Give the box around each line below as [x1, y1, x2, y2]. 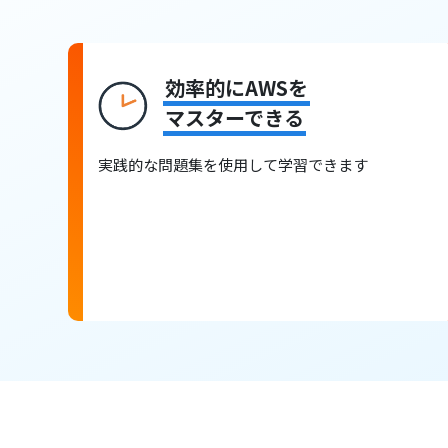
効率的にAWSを [165, 73, 309, 103]
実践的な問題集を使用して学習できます [98, 154, 369, 176]
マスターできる [165, 103, 305, 133]
